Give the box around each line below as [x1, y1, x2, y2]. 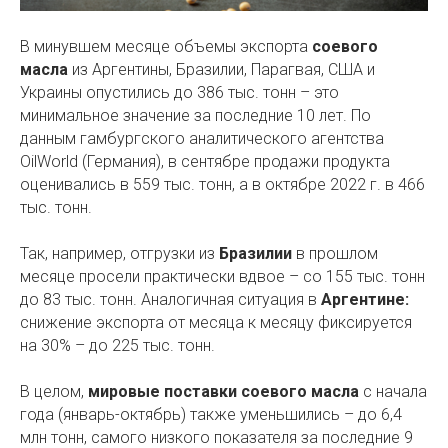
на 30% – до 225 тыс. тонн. [20, 336, 215, 356]
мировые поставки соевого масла [88, 382, 359, 402]
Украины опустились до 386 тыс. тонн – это [20, 83, 339, 103]
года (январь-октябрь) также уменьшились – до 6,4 [20, 405, 402, 425]
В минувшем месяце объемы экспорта [20, 37, 312, 57]
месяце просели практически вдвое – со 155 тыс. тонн [20, 267, 425, 287]
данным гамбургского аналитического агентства [20, 129, 384, 149]
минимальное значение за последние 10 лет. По [20, 106, 371, 126]
